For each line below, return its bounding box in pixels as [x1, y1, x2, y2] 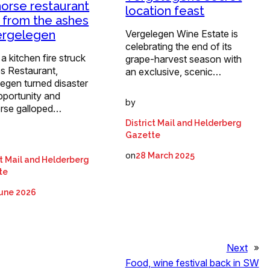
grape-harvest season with [125, 52, 242, 65]
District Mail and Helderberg [125, 118, 242, 128]
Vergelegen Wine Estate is [125, 27, 239, 40]
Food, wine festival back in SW [125, 256, 259, 269]
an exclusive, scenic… [125, 65, 222, 78]
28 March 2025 [136, 150, 195, 160]
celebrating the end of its [125, 40, 233, 52]
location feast [125, 3, 205, 18]
